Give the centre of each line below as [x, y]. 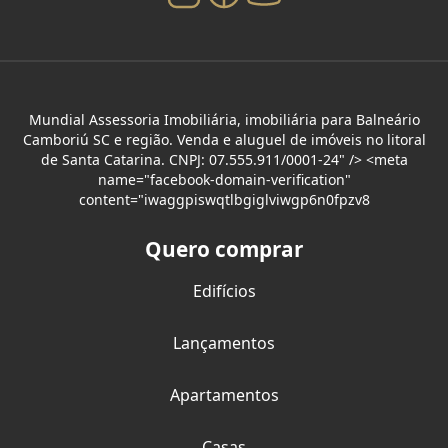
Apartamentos [224, 395]
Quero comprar [224, 249]
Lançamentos [224, 343]
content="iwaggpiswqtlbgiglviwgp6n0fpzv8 [224, 200]
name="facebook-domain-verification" [224, 180]
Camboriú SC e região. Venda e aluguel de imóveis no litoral [224, 140]
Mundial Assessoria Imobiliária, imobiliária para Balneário [224, 120]
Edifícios [224, 291]
